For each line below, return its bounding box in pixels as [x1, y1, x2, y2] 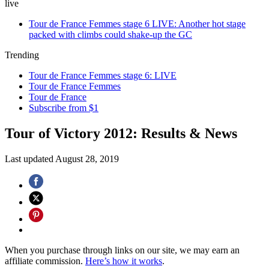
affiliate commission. [5, 255, 85, 266]
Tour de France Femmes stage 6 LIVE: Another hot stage [29, 19, 246, 29]
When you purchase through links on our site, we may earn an [5, 244, 240, 255]
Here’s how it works [85, 255, 162, 266]
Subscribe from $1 [29, 103, 98, 113]
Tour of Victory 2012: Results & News [5, 125, 237, 141]
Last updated [5, 153, 55, 164]
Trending [5, 50, 39, 60]
